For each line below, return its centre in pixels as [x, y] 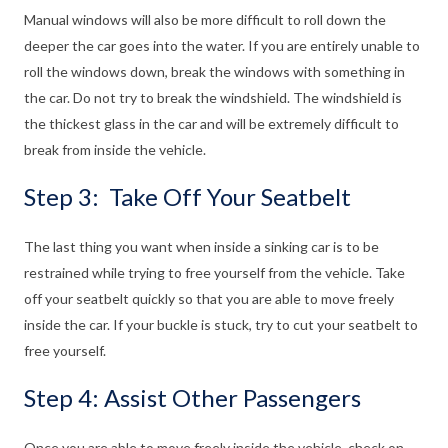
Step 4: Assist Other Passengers [192, 398]
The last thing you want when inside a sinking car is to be [201, 247]
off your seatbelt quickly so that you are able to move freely [209, 299]
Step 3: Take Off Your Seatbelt [187, 197]
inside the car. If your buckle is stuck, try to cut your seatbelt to [221, 325]
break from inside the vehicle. [115, 150]
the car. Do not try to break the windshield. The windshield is [213, 98]
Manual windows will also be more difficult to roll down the [205, 20]
